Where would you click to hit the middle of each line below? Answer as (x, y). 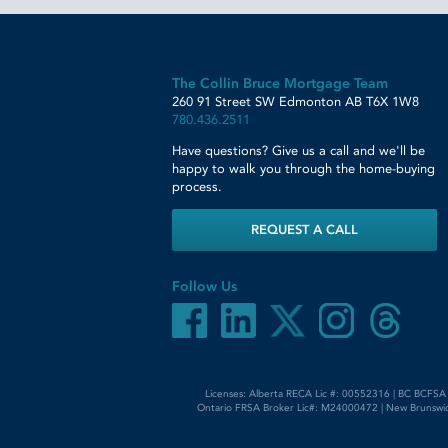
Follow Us (204, 286)
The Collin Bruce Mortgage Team (280, 83)
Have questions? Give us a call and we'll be (298, 150)
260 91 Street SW (223, 101)
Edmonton (310, 101)
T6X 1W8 (392, 101)
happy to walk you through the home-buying (303, 168)
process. (197, 186)
